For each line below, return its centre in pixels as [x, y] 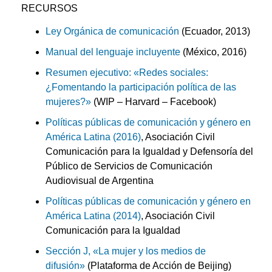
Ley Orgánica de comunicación [112, 32]
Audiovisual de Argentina [100, 181]
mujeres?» [68, 102]
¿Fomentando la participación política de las [141, 87]
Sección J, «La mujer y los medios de [126, 251]
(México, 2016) [213, 52]
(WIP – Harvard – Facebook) [154, 102]
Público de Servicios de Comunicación [129, 166]
